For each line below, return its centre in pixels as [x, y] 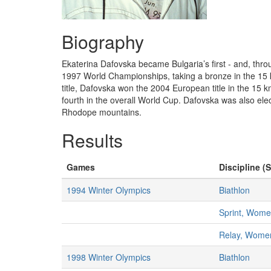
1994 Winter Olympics [109, 190]
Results [92, 140]
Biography [103, 41]
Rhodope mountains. [102, 112]
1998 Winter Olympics [109, 257]
